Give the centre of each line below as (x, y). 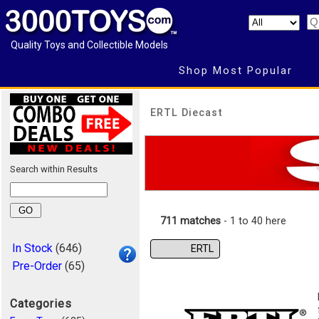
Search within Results (54, 169)
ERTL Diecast (187, 113)
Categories (41, 304)
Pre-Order (37, 266)
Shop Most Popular (235, 70)
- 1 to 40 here (253, 221)
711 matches (190, 221)
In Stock (32, 248)
